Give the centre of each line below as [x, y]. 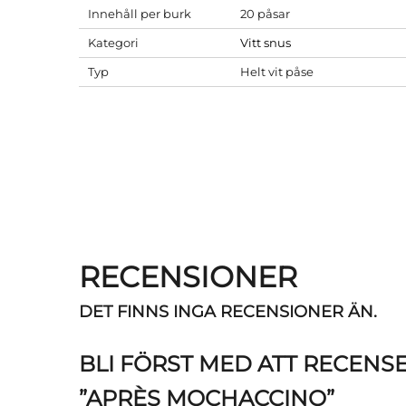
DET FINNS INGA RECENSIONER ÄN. [228, 312]
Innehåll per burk [140, 14]
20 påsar [265, 14]
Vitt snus [266, 43]
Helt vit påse [277, 72]
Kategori [113, 43]
